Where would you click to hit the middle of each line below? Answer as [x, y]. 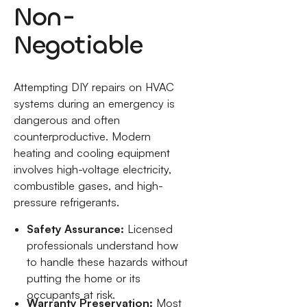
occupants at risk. [71, 294]
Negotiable [78, 45]
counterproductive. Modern [82, 136]
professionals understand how [103, 245]
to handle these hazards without [108, 261]
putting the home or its [84, 278]
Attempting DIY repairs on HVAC [94, 87]
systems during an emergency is [94, 103]
